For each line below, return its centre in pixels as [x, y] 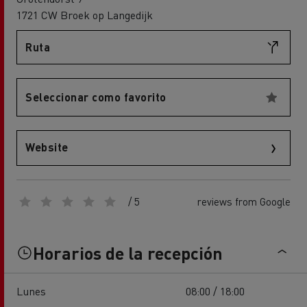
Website [47, 147]
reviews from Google [244, 201]
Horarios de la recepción [128, 253]
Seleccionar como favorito [96, 97]
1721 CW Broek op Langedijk [85, 15]
